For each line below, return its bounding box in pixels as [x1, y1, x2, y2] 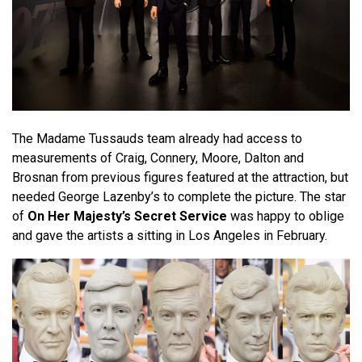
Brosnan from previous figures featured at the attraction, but [12, 169, 348, 185]
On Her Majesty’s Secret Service [27, 208, 227, 224]
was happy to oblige [227, 208, 344, 224]
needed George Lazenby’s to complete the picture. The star [12, 188, 346, 204]
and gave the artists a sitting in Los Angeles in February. [12, 227, 327, 243]
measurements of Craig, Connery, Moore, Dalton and [12, 149, 304, 166]
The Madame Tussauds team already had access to [12, 130, 302, 146]
